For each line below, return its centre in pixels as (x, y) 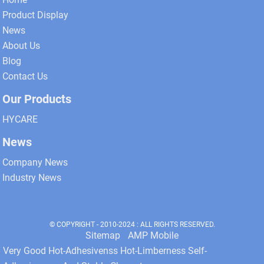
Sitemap (103, 236)
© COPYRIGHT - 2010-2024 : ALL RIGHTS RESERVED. (132, 225)
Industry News (32, 178)
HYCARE (20, 120)
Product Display (36, 15)
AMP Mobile (153, 236)
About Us (22, 46)
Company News (35, 163)
